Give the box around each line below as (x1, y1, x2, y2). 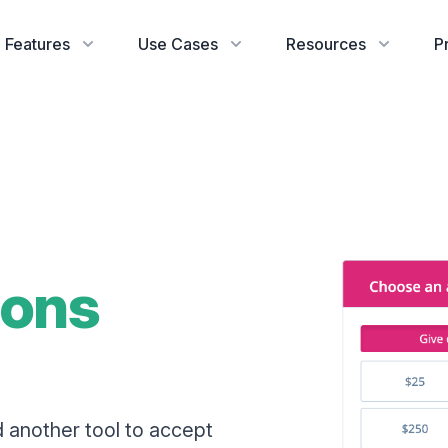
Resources (286, 34, 366, 54)
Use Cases (138, 34, 218, 54)
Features (5, 34, 70, 54)
